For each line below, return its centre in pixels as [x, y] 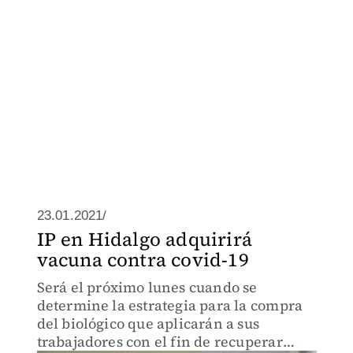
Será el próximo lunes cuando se [147, 287]
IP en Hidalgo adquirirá [145, 239]
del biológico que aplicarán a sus [148, 323]
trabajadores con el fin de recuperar [160, 342]
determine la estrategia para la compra [170, 305]
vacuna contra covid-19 [143, 260]
